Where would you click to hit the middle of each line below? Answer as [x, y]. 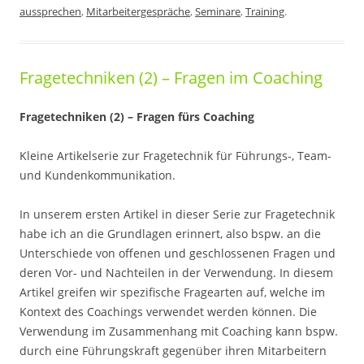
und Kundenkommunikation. [97, 175]
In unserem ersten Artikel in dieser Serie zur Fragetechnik [177, 214]
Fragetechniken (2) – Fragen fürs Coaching [137, 117]
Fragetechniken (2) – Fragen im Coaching [171, 78]
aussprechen [50, 11]
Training [265, 11]
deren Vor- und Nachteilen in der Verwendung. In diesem [176, 273]
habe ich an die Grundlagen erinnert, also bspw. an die [170, 234]
